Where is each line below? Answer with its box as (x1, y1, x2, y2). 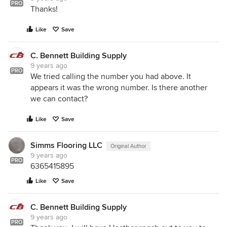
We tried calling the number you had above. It (30, 71, 191, 82)
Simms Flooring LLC (30, 140, 102, 150)
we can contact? (30, 93, 88, 104)
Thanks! (30, 4, 58, 14)
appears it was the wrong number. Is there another (30, 82, 207, 93)
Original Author (110, 142, 146, 149)
